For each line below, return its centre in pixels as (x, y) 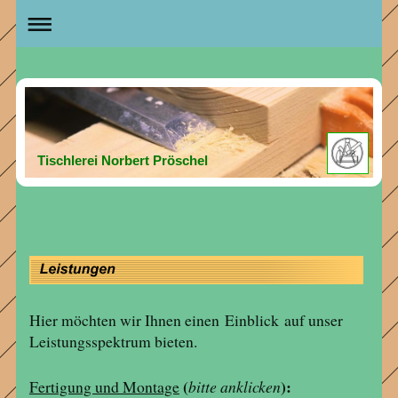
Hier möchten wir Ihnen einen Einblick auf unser (186, 319)
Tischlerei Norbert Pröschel (123, 161)
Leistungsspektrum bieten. (113, 341)
